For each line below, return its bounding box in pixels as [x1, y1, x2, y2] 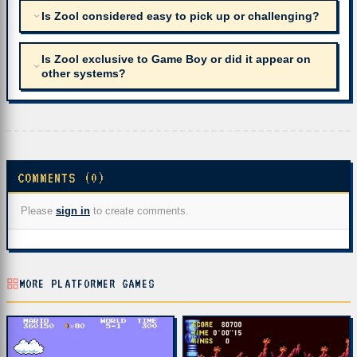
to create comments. [90, 205, 189, 217]
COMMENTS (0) [18, 170, 106, 186]
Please [21, 205, 56, 217]
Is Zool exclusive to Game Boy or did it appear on [41, 53, 311, 65]
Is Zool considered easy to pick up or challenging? [41, 10, 320, 22]
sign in [56, 205, 90, 217]
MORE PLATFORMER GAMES [19, 277, 155, 291]
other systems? [41, 67, 126, 80]
